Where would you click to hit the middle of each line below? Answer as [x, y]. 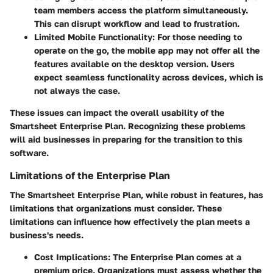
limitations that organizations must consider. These [116, 208]
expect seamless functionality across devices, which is [149, 77]
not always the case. [77, 90]
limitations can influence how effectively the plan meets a [130, 221]
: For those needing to [197, 37]
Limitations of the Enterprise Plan [90, 175]
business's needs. [47, 235]
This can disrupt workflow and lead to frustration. [137, 23]
